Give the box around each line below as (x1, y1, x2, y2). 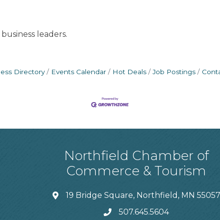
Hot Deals (112, 67, 146, 76)
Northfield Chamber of (64, 147, 209, 164)
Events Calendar (51, 67, 106, 76)
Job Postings (153, 67, 195, 76)
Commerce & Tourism (66, 163, 207, 179)
